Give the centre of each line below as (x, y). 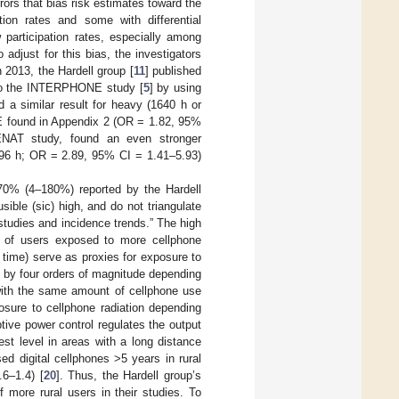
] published (173, 70)
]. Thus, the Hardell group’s (129, 375)
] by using (175, 87)
